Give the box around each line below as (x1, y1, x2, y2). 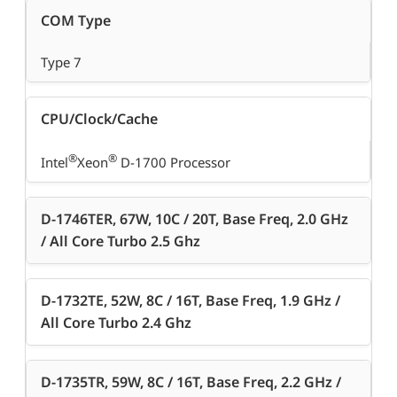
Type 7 (41, 53, 82, 72)
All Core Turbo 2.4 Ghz (41, 313, 191, 333)
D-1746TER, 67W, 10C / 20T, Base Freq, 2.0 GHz (41, 209, 348, 230)
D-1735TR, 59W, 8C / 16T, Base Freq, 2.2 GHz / (41, 372, 341, 393)
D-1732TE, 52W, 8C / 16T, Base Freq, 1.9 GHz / (41, 291, 340, 311)
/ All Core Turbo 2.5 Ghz (41, 231, 200, 252)
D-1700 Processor (117, 153, 230, 172)
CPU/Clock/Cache (41, 109, 158, 129)
